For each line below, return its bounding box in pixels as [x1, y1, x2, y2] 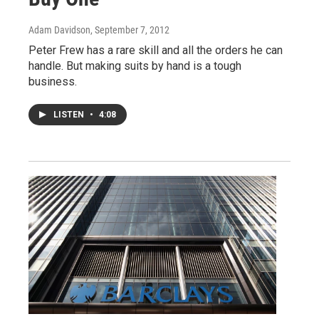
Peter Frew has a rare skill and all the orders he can [28, 43, 283, 57]
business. [28, 74, 77, 88]
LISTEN [53, 109, 86, 120]
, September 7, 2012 [90, 23, 169, 36]
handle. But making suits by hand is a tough [28, 58, 241, 73]
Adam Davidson [28, 23, 90, 36]
